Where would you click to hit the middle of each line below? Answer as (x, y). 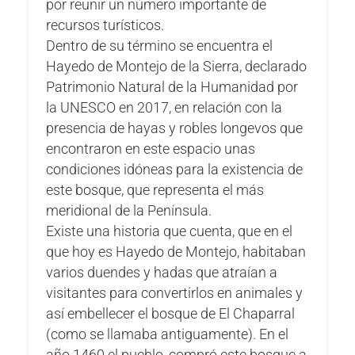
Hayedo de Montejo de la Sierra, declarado (177, 66)
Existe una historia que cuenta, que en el (170, 231)
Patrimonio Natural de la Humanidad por (172, 87)
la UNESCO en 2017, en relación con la (164, 107)
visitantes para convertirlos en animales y (175, 293)
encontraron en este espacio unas (151, 149)
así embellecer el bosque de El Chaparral (171, 313)
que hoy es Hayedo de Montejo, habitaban (176, 252)
